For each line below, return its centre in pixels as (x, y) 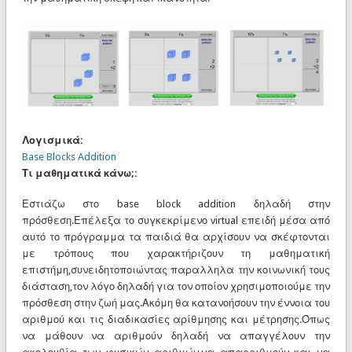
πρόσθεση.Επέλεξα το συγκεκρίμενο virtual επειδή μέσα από (176, 220)
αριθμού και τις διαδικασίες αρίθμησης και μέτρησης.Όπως (176, 319)
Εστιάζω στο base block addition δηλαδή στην (176, 203)
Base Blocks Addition (69, 156)
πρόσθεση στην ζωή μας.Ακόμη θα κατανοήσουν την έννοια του (176, 302)
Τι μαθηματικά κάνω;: (81, 173)
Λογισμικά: (53, 140)
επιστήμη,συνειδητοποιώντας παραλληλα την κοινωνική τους (176, 269)
